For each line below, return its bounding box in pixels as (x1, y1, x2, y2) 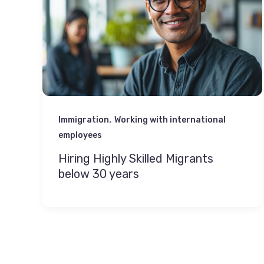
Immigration (58, 114, 109, 125)
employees (58, 130, 102, 140)
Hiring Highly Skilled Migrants (58, 151, 213, 166)
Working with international (114, 114, 226, 125)
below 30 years (58, 167, 139, 181)
